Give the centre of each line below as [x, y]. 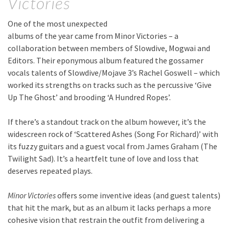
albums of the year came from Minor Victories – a [93, 36]
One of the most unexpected [58, 24]
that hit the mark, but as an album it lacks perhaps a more [109, 208]
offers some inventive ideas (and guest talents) [138, 196]
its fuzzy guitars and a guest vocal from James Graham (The [112, 146]
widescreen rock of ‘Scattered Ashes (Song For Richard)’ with [113, 134]
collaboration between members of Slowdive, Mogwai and [109, 48]
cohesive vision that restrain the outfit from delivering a [106, 220]
